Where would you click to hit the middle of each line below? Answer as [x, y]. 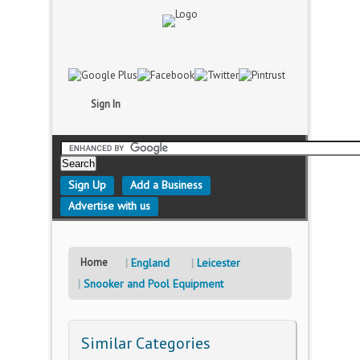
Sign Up [87, 185]
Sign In [106, 104]
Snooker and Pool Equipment [153, 284]
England [150, 263]
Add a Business [166, 185]
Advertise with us [109, 206]
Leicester [219, 263]
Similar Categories [146, 343]
